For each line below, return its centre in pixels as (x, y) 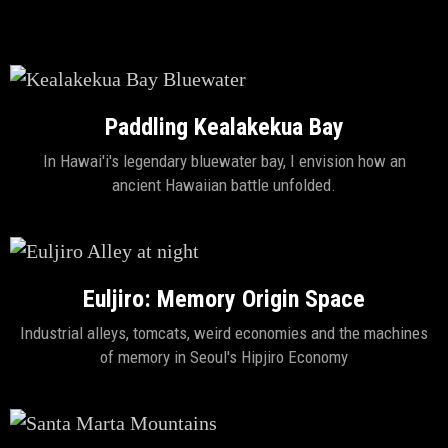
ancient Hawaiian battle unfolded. (224, 185)
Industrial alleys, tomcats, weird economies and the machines (224, 333)
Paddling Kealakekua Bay (224, 127)
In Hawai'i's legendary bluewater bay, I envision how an (224, 161)
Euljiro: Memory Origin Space (224, 299)
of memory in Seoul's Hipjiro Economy (224, 357)
